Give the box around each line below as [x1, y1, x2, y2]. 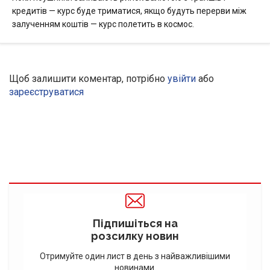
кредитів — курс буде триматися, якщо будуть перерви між [12, 5, 246, 16]
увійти [168, 72, 196, 84]
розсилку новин [91, 229, 179, 242]
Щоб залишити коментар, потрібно [9, 72, 168, 84]
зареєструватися [9, 86, 84, 98]
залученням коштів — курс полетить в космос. [12, 19, 194, 29]
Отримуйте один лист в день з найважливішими [40, 251, 230, 261]
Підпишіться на [92, 216, 178, 230]
